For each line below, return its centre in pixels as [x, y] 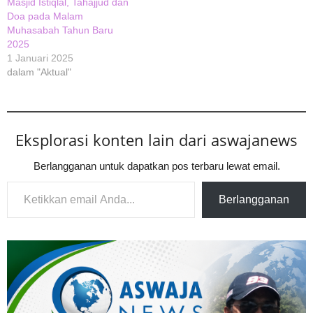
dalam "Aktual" [39, 72]
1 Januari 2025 [40, 58]
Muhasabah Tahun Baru [60, 30]
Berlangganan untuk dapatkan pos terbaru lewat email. [156, 166]
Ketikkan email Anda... [22, 181]
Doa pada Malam [45, 16]
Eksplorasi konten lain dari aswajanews [156, 140]
